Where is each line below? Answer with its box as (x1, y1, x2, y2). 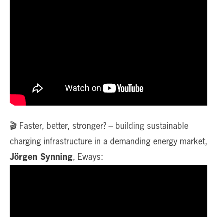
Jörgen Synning (10, 153, 73, 162)
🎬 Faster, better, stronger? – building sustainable (10, 122, 188, 131)
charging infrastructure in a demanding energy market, (10, 137, 207, 146)
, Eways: (73, 153, 103, 162)
